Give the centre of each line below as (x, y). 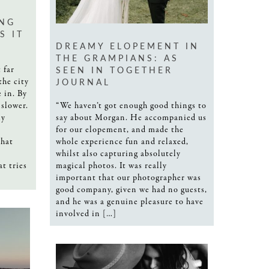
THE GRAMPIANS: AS (117, 57)
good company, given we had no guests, (131, 189)
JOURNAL (83, 81)
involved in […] (86, 213)
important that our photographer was (128, 177)
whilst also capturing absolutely (118, 153)
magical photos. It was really (111, 165)
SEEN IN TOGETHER (114, 69)
